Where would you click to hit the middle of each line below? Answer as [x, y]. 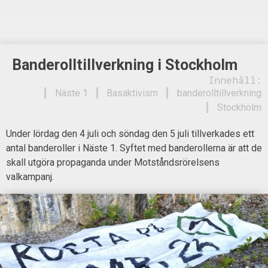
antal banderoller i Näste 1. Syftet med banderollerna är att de [134, 148]
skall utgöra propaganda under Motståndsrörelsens [113, 162]
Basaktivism [132, 93]
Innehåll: [235, 80]
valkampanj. [30, 176]
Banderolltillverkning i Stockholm [125, 65]
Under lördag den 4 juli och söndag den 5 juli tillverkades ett [130, 133]
